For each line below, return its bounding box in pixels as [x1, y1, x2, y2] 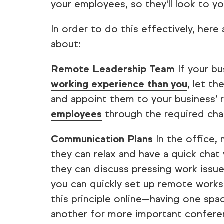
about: [51, 38, 81, 50]
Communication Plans [51, 133, 153, 145]
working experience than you [51, 78, 187, 90]
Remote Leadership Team [51, 63, 175, 75]
